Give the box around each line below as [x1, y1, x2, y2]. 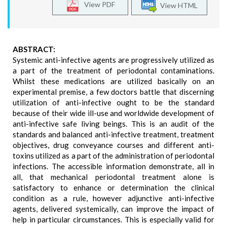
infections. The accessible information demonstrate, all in [13, 162, 214, 171]
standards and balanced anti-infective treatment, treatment [13, 130, 214, 139]
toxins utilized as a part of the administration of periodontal [13, 151, 214, 160]
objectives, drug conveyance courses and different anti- [13, 140, 214, 149]
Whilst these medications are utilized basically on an [13, 77, 214, 86]
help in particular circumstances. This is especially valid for [13, 215, 214, 224]
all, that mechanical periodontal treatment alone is [13, 172, 214, 181]
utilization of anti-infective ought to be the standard [13, 98, 214, 107]
